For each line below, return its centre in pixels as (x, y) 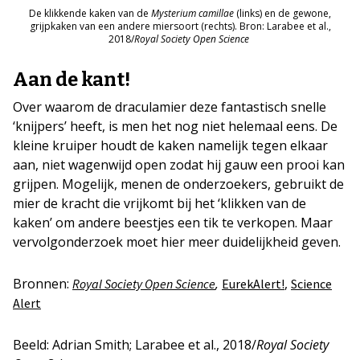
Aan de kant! (72, 80)
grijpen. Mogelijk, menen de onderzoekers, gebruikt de (178, 184)
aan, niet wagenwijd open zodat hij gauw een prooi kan (179, 165)
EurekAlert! (253, 284)
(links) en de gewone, (282, 13)
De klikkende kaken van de (90, 13)
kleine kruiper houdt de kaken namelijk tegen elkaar (170, 145)
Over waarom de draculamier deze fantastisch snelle (170, 107)
